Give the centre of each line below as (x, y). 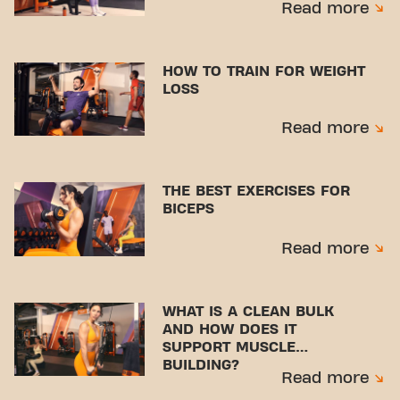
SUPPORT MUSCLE (229, 347)
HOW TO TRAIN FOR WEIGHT (264, 71)
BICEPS (189, 209)
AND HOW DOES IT (230, 329)
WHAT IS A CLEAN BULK (249, 311)
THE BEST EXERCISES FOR (257, 192)
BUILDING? (201, 365)
